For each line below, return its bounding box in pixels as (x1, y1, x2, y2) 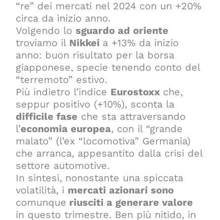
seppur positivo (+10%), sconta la (16, 98, 175, 110)
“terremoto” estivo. (16, 73, 108, 85)
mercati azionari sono (68, 184, 174, 196)
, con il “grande (111, 122, 183, 135)
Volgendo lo (16, 24, 76, 36)
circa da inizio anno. (16, 12, 111, 24)
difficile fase (16, 110, 78, 122)
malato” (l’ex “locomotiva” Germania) (16, 135, 191, 147)
